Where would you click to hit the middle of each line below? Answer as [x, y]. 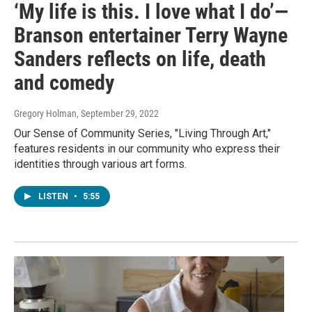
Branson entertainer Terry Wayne [151, 35]
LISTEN [54, 196]
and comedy [64, 82]
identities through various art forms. [100, 164]
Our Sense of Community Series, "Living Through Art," [142, 133]
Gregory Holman [45, 113]
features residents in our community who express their [147, 148]
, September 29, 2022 [118, 113]
